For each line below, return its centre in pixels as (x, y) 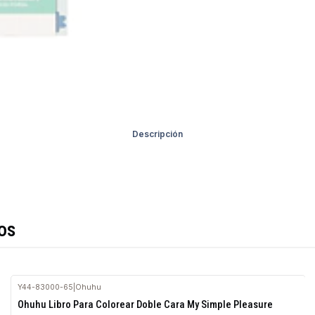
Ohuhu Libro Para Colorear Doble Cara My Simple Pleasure (146, 305)
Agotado (44, 297)
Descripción (157, 134)
